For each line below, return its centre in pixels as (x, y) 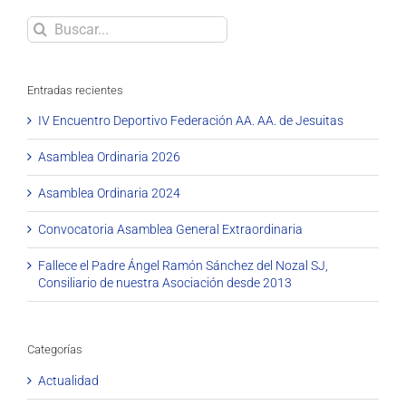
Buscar (46, 24)
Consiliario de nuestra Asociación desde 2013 (165, 283)
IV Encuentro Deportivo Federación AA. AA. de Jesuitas (191, 121)
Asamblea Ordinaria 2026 (109, 157)
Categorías (55, 350)
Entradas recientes (75, 90)
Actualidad (68, 380)
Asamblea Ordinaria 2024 (109, 193)
